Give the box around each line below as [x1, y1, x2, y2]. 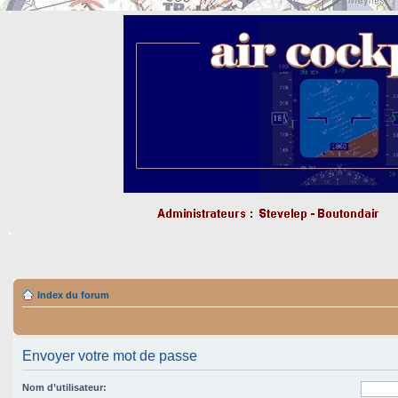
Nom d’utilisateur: [22, 382, 107, 393]
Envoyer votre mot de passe [22, 348, 197, 363]
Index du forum [37, 290, 109, 300]
